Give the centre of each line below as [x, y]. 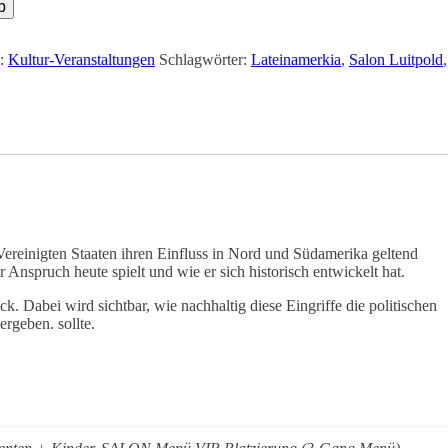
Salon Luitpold [395, 59]
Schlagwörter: [204, 59]
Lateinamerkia [295, 59]
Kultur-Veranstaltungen [81, 59]
